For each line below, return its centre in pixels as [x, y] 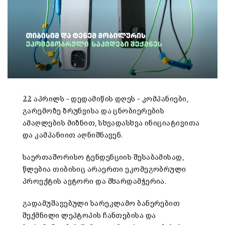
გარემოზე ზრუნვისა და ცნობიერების [94, 111]
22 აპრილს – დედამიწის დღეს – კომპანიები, [106, 99]
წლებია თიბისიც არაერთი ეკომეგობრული [104, 170]
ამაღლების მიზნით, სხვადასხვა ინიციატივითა [111, 124]
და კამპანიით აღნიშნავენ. [73, 136]
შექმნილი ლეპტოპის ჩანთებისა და [89, 216]
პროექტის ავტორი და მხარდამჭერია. [95, 182]
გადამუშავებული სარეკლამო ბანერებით [101, 204]
